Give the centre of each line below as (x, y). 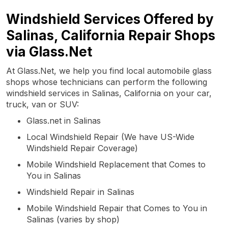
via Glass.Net (49, 51)
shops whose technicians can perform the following (107, 82)
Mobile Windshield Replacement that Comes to (116, 164)
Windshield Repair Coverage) (82, 148)
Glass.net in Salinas (64, 120)
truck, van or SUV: (42, 104)
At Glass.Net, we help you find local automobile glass (109, 70)
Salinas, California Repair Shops (111, 35)
